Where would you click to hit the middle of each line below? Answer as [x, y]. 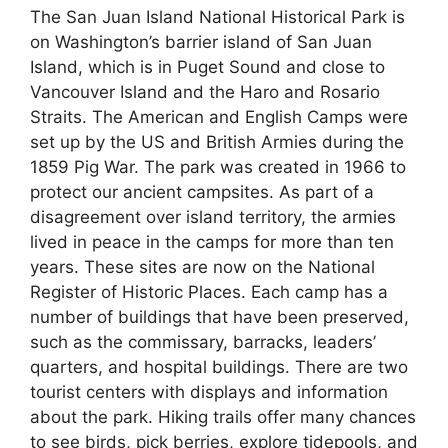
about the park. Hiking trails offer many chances [223, 416]
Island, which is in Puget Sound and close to [207, 66]
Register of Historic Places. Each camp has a [209, 291]
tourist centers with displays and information [209, 391]
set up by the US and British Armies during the [217, 141]
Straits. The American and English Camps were [219, 116]
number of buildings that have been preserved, [219, 316]
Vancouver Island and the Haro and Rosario [205, 91]
